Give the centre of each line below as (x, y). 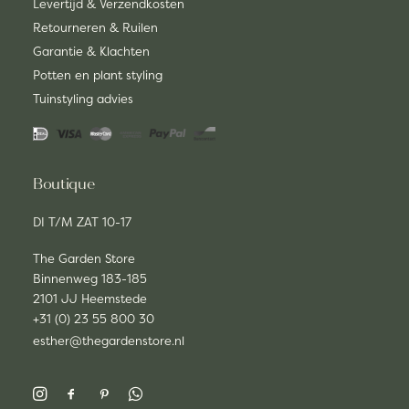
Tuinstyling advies (83, 99)
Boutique (64, 184)
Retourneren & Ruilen (95, 27)
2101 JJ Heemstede (90, 299)
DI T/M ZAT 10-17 (82, 222)
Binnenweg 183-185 (90, 278)
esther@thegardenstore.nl (109, 341)
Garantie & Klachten (91, 51)
